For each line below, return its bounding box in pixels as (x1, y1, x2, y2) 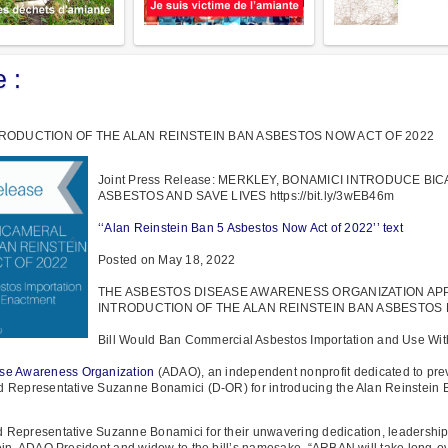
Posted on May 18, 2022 (98, 252, 236, 267)
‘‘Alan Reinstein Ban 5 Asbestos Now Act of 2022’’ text (98, 220, 403, 235)
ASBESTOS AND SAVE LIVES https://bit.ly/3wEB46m (98, 188, 395, 203)
